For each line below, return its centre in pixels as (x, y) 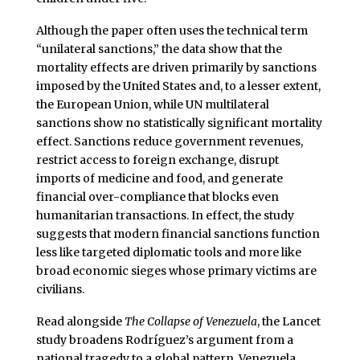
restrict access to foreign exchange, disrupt (157, 160)
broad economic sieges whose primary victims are (176, 270)
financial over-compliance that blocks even (157, 196)
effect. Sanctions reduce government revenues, (169, 141)
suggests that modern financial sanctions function (178, 233)
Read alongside (80, 321)
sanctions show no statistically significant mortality (179, 123)
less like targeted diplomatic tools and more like (168, 252)
